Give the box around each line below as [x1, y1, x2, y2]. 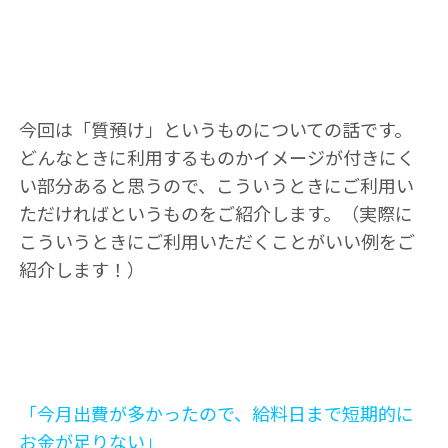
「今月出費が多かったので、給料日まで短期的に [18, 400, 414, 426]
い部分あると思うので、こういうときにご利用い [18, 172, 414, 198]
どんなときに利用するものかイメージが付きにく [18, 144, 415, 170]
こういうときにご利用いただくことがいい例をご [18, 228, 415, 254]
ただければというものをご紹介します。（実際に [18, 200, 413, 226]
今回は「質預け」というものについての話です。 [18, 116, 412, 142]
